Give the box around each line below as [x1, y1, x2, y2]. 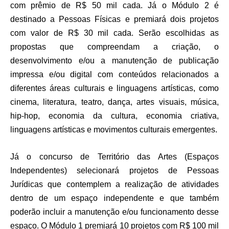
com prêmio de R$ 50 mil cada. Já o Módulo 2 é [10, 1, 219, 10]
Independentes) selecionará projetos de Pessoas [10, 166, 219, 175]
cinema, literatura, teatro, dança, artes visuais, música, [10, 98, 219, 107]
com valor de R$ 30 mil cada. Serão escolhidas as [10, 29, 219, 38]
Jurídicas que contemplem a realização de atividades [10, 180, 219, 189]
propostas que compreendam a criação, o [10, 42, 219, 52]
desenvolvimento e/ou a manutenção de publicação [10, 56, 219, 65]
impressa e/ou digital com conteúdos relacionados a [10, 70, 219, 79]
